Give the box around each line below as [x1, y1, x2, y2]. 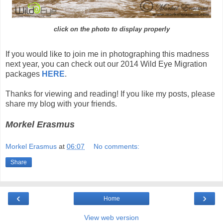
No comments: [94, 142, 140, 151]
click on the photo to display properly [53, 25, 170, 33]
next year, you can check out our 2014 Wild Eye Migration [5, 59, 207, 68]
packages [5, 69, 42, 78]
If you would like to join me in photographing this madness [5, 49, 209, 58]
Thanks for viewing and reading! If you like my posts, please [5, 89, 215, 98]
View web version [84, 214, 139, 222]
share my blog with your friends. [5, 99, 117, 108]
